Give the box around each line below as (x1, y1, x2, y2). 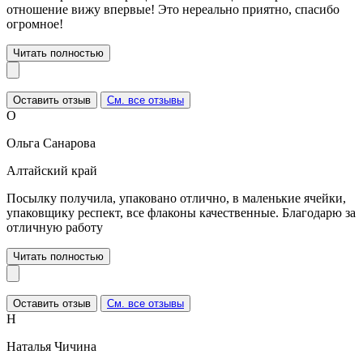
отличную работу (6, 220, 103, 234)
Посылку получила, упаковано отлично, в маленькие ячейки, (6, 190, 346, 205)
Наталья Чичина (6, 339, 96, 353)
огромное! (6, 16, 63, 31)
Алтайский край (6, 163, 97, 177)
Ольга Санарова (6, 135, 96, 150)
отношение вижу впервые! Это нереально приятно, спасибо (6, 2, 340, 16)
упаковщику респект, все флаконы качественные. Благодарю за (6, 205, 356, 220)
